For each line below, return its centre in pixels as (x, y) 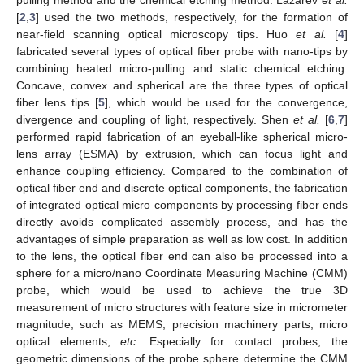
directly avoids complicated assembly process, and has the (182, 221)
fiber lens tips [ (57, 102)
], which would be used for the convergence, (226, 102)
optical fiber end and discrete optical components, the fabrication (182, 187)
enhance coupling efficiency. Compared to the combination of (182, 170)
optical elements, (69, 341)
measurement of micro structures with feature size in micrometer (182, 307)
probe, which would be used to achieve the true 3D (182, 290)
